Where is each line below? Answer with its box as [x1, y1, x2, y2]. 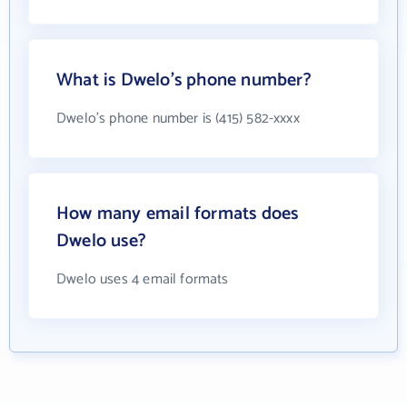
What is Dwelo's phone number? [56, 65, 312, 96]
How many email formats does [56, 199, 299, 230]
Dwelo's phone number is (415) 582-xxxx [56, 106, 300, 132]
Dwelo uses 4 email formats [56, 267, 229, 293]
